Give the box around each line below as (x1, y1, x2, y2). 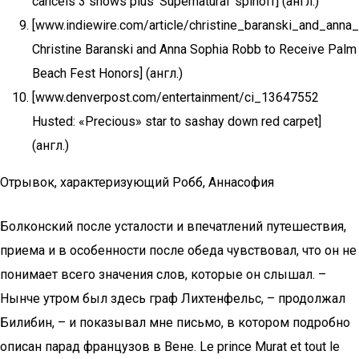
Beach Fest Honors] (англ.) (32, 66, 183, 81)
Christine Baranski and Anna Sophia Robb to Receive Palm (32, 42, 357, 57)
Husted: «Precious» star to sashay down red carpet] (32, 114, 321, 129)
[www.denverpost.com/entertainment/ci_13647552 (32, 90, 319, 105)
